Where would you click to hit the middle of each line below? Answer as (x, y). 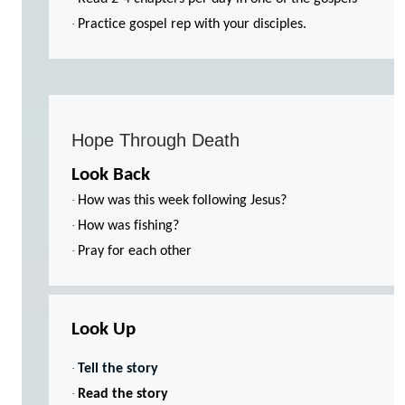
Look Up (104, 330)
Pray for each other (135, 251)
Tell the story (118, 369)
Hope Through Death (155, 140)
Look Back (111, 175)
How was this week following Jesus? (182, 201)
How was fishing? (128, 226)
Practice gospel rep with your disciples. (192, 24)
